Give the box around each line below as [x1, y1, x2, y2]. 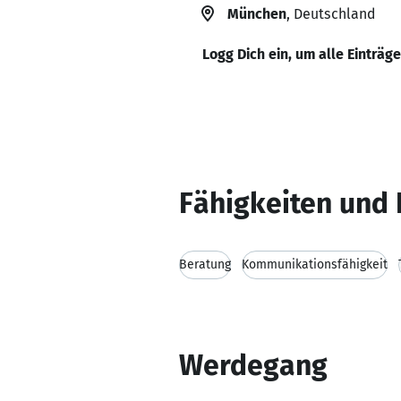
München [227, 5, 286, 22]
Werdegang [179, 348, 328, 382]
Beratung [179, 257, 231, 272]
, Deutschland [286, 5, 375, 22]
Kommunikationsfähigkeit [242, 257, 388, 272]
